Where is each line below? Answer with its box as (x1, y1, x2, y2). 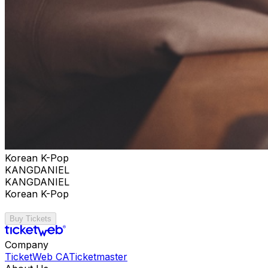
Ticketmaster (69, 250, 127, 263)
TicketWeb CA (5, 250, 69, 263)
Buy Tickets (10, 214, 51, 223)
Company (5, 238, 48, 251)
